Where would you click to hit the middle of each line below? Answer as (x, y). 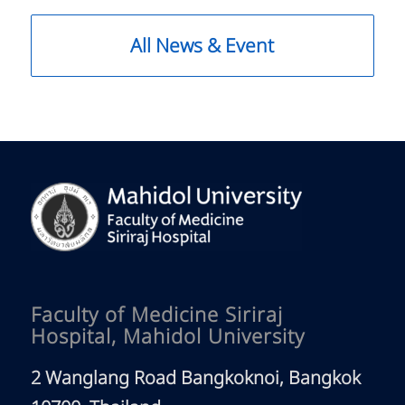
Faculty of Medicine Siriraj (156, 316)
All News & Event (202, 46)
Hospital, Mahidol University (167, 338)
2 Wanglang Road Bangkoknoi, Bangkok (195, 379)
